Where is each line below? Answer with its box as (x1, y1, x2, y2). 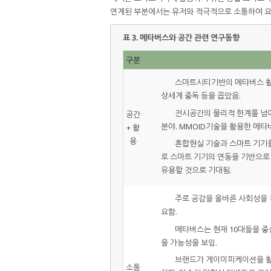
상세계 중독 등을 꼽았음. (161, 90, 241, 102)
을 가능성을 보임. (161, 237, 217, 248)
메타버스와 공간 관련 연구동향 (140, 31, 240, 43)
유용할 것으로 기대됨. (161, 165, 232, 176)
